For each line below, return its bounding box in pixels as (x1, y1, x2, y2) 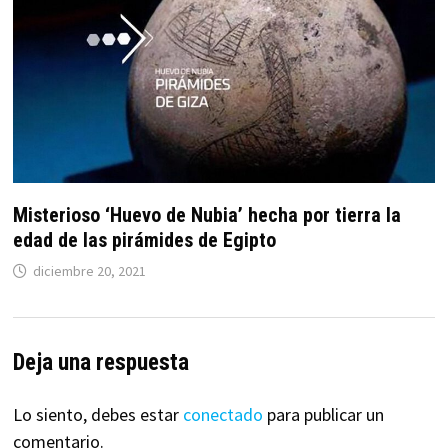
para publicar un (262, 403, 384, 427)
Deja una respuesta (12, 349, 189, 377)
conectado (182, 403, 263, 427)
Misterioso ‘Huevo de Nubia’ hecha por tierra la (12, 203, 401, 228)
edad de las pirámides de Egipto (12, 228, 276, 253)
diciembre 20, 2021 (32, 262, 146, 281)
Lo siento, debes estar (12, 403, 183, 427)
